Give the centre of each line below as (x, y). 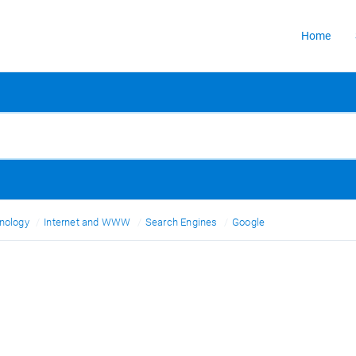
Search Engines (181, 222)
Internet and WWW (87, 222)
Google (249, 222)
